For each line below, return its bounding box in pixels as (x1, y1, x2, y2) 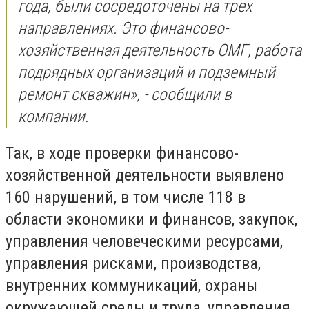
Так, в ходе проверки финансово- (6, 143, 239, 163)
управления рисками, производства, (6, 254, 261, 274)
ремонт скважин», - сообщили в (18, 84, 232, 104)
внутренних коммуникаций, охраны (6, 276, 257, 296)
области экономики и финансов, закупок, (6, 210, 297, 230)
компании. (18, 106, 89, 126)
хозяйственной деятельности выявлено (6, 166, 284, 186)
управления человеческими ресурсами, (6, 232, 283, 252)
